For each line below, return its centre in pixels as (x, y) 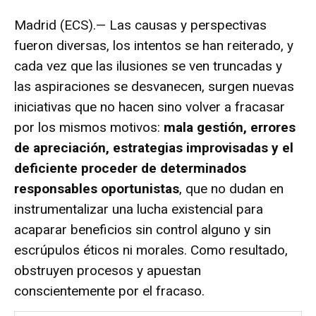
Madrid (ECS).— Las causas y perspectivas (140, 25)
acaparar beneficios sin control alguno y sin (142, 229)
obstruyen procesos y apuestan (108, 270)
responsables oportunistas (97, 188)
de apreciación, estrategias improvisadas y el (154, 147)
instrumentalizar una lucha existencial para (139, 209)
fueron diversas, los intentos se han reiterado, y (154, 45)
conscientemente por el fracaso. (109, 291)
